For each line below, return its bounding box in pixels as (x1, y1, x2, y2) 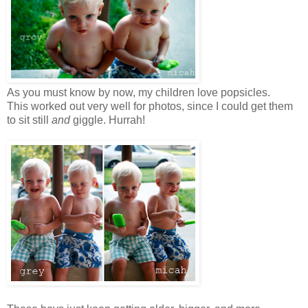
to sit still (7, 113, 52, 126)
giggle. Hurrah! (70, 113, 145, 126)
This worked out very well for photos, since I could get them (7, 100, 293, 112)
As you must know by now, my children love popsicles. (7, 86, 270, 98)
